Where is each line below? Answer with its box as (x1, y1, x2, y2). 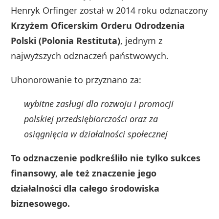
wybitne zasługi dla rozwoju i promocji (24, 98, 174, 110)
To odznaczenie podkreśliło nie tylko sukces (11, 152, 201, 164)
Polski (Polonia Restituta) (11, 35, 121, 47)
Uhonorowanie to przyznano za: (11, 74, 142, 86)
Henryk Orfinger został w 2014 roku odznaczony (11, 4, 208, 17)
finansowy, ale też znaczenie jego (11, 167, 157, 179)
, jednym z (120, 35, 163, 47)
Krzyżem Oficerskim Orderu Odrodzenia (11, 20, 185, 32)
